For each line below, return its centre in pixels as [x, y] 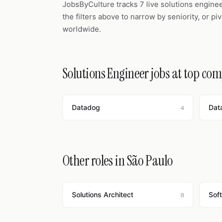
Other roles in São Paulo [118, 161]
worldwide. [82, 29]
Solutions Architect [103, 194]
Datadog [86, 107]
